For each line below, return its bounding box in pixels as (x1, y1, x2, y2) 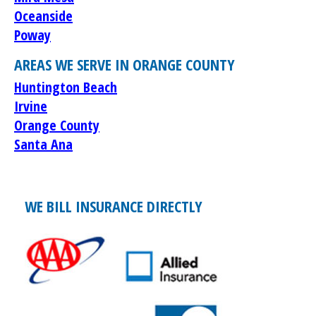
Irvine (14, 96, 47, 116)
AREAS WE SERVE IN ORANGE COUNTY (14, 53, 235, 75)
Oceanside (14, 6, 73, 25)
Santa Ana (14, 134, 73, 154)
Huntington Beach (14, 77, 117, 97)
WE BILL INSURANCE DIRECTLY (25, 195, 202, 217)
